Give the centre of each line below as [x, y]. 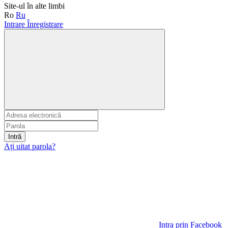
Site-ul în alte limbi [34, 6]
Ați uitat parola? [30, 146]
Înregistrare [45, 24]
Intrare [15, 24]
